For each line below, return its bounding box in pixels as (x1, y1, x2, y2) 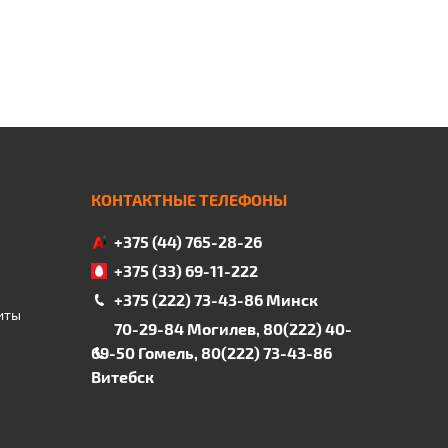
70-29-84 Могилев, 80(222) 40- (114, 319, 352, 338)
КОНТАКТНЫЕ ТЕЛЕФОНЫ (91, 190, 287, 209)
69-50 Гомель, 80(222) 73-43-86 (91, 343, 332, 362)
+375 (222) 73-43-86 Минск (114, 290, 318, 309)
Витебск (91, 367, 154, 386)
